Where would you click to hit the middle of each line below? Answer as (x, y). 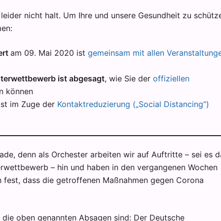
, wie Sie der (129, 78)
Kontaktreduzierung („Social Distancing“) (133, 104)
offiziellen (171, 78)
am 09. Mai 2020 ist (49, 53)
